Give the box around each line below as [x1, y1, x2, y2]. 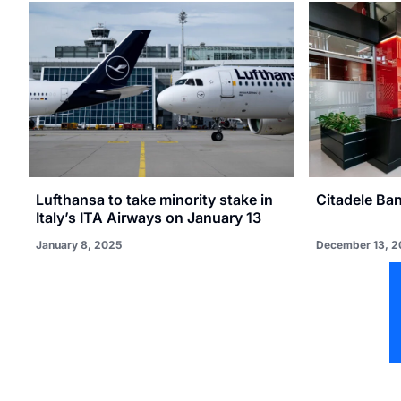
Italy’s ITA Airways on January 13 [36, 208, 261, 226]
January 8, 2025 [36, 237, 122, 252]
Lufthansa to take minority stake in [36, 190, 273, 209]
